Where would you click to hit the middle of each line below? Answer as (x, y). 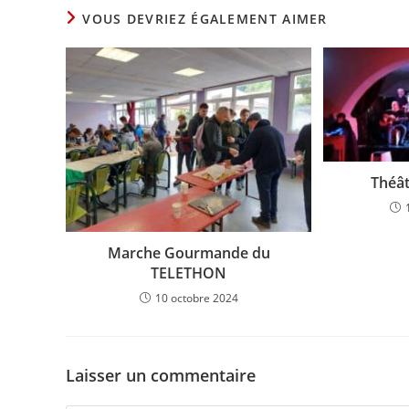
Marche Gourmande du (189, 252)
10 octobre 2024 (196, 298)
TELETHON (189, 273)
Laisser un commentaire (161, 375)
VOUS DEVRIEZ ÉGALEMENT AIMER (205, 18)
